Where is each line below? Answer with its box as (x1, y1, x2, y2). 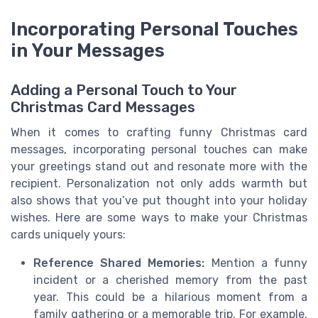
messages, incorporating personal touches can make (11, 143, 307, 157)
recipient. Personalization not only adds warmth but (11, 177, 307, 191)
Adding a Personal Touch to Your (11, 82, 237, 99)
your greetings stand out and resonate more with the (11, 160, 307, 174)
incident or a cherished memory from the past (33, 273, 307, 287)
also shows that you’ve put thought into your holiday (11, 194, 307, 208)
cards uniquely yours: (11, 228, 126, 242)
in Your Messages (11, 39, 165, 61)
